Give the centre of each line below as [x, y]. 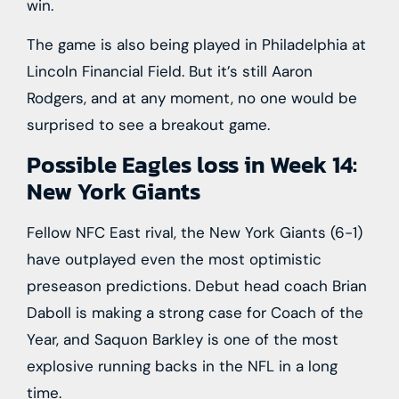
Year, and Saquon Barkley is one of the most [183, 339]
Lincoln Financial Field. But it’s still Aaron [170, 72]
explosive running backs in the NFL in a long [182, 366]
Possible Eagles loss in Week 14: [192, 164]
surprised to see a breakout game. [148, 125]
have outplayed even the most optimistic [174, 259]
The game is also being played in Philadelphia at [196, 45]
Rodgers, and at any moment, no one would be [192, 98]
